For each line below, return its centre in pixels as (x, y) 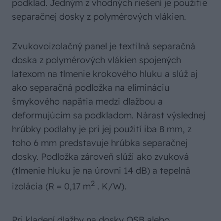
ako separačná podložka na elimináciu (91, 88)
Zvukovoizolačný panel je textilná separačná (104, 46)
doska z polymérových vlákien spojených (96, 60)
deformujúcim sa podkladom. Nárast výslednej (109, 115)
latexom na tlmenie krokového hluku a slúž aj (105, 74)
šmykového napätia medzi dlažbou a (87, 102)
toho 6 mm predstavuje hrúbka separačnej (100, 143)
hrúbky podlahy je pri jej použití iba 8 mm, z (102, 129)
